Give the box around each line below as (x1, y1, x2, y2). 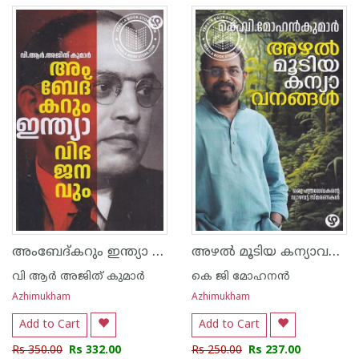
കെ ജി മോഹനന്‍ (192, 270, 290, 284)
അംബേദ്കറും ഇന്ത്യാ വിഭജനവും (152, 243, 163, 261)
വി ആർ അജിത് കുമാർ (12, 270, 145, 284)
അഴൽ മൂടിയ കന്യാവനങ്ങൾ (329, 243, 340, 261)
